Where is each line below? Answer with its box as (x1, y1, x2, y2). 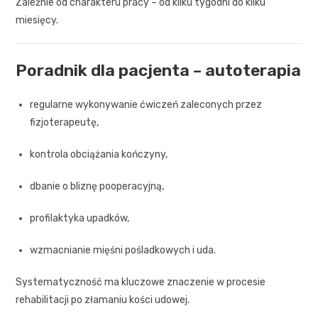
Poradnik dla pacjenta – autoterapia (16, 60, 302, 80)
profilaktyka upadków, (30, 212, 130, 224)
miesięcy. (16, 13, 59, 26)
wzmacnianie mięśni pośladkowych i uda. (30, 243, 216, 256)
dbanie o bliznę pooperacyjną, (30, 180, 165, 192)
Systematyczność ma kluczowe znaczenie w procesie (16, 275, 266, 288)
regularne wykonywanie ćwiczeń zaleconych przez (30, 98, 263, 111)
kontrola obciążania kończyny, (30, 148, 168, 160)
